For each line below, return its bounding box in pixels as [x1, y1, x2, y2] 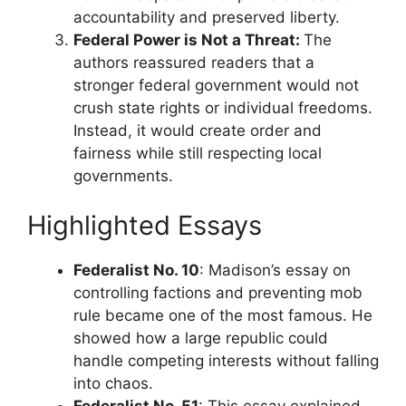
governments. [73, 166, 173, 185]
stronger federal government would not [73, 75, 359, 94]
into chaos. [73, 374, 153, 392]
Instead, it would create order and [73, 121, 322, 140]
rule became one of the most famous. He [73, 306, 372, 324]
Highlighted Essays [27, 209, 262, 241]
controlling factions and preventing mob [73, 284, 362, 302]
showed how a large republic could [73, 329, 328, 347]
